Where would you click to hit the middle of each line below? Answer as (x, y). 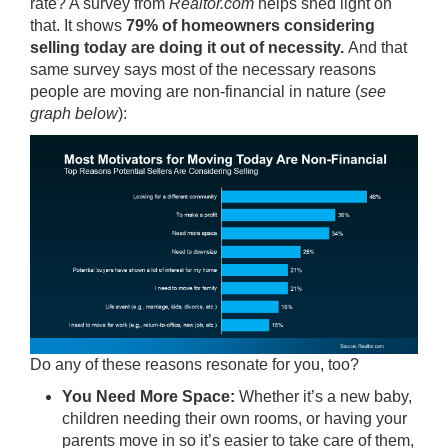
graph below (74, 114)
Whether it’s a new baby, (325, 396)
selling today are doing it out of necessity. (189, 48)
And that (377, 48)
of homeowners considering (266, 26)
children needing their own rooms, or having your (234, 418)
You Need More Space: (150, 396)
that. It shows (78, 26)
